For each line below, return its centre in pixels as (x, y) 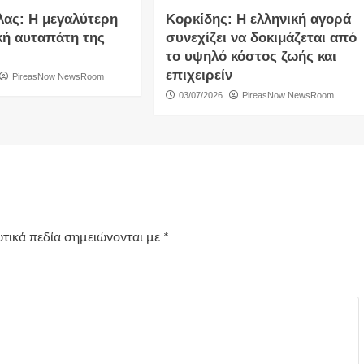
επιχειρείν (199, 75)
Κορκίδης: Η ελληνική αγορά (258, 19)
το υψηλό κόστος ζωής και (251, 56)
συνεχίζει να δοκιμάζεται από (261, 37)
